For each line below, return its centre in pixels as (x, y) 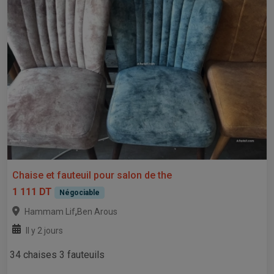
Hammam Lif (50, 212)
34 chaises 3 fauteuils (57, 255)
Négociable (79, 193)
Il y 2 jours (44, 231)
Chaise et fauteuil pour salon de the (92, 175)
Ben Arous (97, 212)
